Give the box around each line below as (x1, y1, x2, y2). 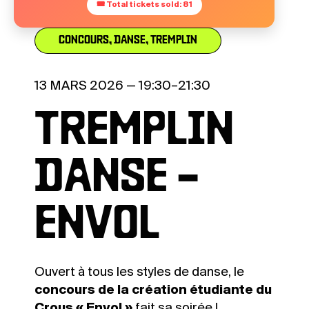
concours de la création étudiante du (34, 283, 272, 298)
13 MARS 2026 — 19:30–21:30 (34, 79, 210, 94)
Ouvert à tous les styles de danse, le (34, 266, 244, 280)
